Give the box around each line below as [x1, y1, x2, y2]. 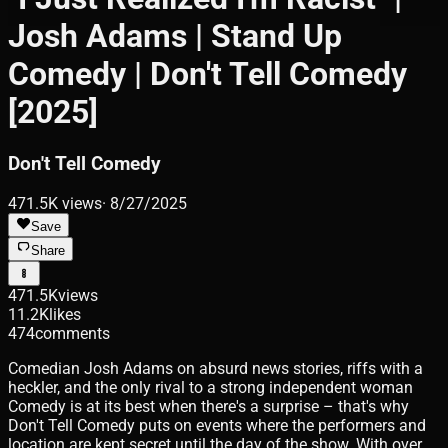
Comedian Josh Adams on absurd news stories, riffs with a [8, 358, 423, 378]
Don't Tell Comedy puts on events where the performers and [8, 415, 426, 435]
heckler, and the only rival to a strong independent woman [8, 377, 413, 397]
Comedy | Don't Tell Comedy [8, 55, 407, 94]
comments [35, 323, 110, 343]
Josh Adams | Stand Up [8, 17, 342, 56]
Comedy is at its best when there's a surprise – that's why [8, 396, 409, 416]
